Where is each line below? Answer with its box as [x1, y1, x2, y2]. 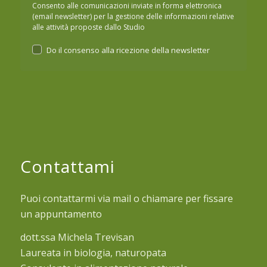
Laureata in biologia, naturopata [20, 246, 166, 260]
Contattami [20, 154, 115, 178]
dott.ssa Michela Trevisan [20, 231, 134, 244]
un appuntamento [20, 207, 102, 221]
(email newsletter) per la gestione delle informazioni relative [32, 11, 234, 22]
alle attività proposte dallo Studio [32, 22, 145, 33]
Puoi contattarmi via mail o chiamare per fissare [20, 191, 233, 205]
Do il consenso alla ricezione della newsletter [46, 45, 210, 56]
